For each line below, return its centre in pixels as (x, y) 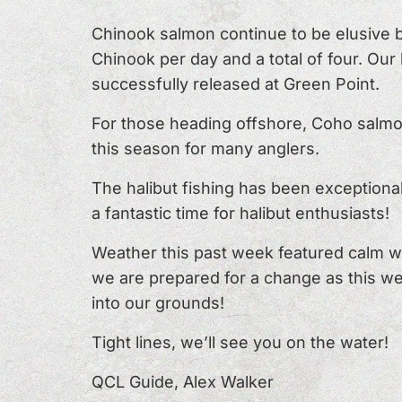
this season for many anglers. (205, 148)
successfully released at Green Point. (236, 83)
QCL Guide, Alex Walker (183, 381)
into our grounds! (158, 302)
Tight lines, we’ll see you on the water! (240, 342)
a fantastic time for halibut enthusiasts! (240, 213)
